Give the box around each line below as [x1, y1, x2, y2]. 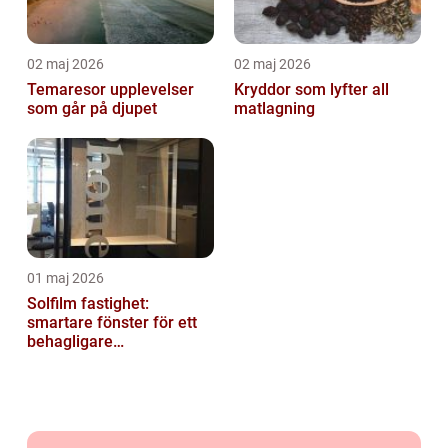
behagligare [27, 331, 113, 351]
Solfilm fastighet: [27, 293, 149, 313]
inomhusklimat [27, 350, 133, 370]
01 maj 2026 [27, 269, 104, 286]
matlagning [234, 98, 315, 118]
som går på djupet [27, 98, 157, 118]
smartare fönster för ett [27, 312, 197, 332]
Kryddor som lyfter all [234, 79, 389, 99]
